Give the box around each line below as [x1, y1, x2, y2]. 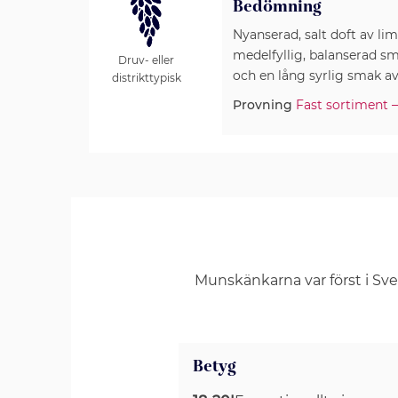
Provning [232, 97, 292, 113]
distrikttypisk [111, 71, 181, 85]
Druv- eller [118, 53, 174, 68]
